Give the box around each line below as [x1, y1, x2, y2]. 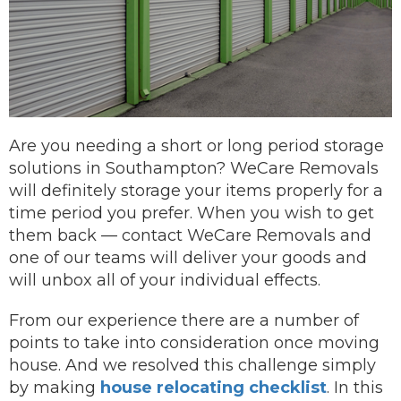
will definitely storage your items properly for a [9, 181, 383, 200]
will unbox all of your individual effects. [9, 270, 320, 290]
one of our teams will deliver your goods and [9, 248, 367, 268]
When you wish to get [197, 203, 374, 223]
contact [122, 226, 187, 245]
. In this [327, 378, 383, 397]
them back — [9, 226, 122, 245]
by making [9, 378, 100, 397]
